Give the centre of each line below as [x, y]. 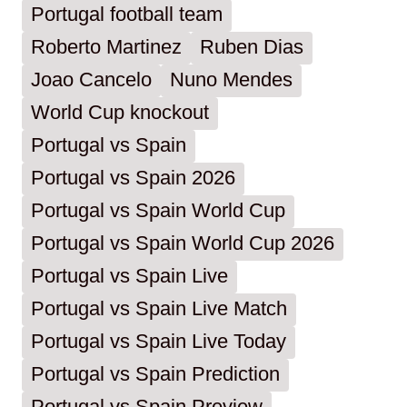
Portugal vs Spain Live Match [159, 309]
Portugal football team [127, 15]
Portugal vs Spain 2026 [133, 178]
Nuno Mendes [231, 80]
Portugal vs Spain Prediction [155, 374]
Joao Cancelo [91, 80]
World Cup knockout [120, 113]
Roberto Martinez [106, 47]
